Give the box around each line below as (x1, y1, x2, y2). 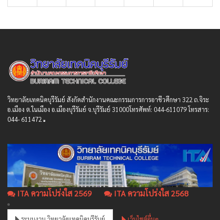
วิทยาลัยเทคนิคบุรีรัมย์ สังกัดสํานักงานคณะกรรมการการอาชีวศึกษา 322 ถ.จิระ (7, 95, 209, 104)
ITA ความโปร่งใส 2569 (15, 188, 92, 199)
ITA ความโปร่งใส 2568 (112, 188, 189, 199)
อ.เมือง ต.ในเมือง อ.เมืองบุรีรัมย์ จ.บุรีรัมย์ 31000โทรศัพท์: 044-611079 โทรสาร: (7, 105, 209, 114)
